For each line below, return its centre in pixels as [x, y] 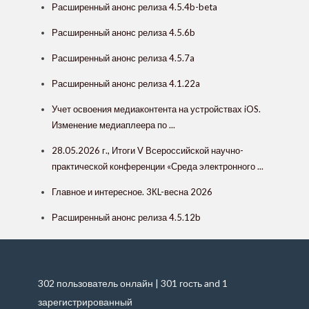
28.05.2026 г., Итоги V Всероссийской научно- [148, 151]
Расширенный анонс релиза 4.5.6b [123, 33]
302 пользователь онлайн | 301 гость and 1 [133, 283]
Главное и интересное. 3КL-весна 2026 [132, 192]
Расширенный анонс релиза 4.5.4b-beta [134, 7]
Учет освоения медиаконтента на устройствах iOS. [156, 109]
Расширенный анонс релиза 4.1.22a [126, 84]
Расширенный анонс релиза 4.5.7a [123, 58]
